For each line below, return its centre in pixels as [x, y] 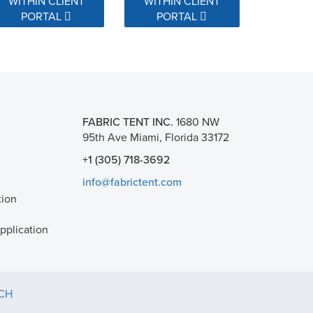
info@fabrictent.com [132, 181]
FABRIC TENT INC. [128, 121]
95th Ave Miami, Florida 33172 [156, 137]
